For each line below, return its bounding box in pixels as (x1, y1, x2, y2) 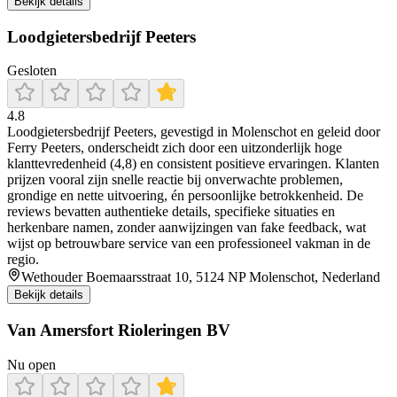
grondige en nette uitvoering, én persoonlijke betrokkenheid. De (7, 188, 363, 204)
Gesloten (7, 63, 57, 79)
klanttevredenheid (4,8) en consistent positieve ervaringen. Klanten (7, 156, 379, 172)
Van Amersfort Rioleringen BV (7, 321, 230, 340)
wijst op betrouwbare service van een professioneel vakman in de (7, 236, 370, 252)
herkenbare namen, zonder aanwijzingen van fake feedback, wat (7, 220, 366, 236)
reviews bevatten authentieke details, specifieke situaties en (7, 204, 335, 220)
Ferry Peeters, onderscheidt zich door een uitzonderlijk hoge (7, 140, 342, 156)
